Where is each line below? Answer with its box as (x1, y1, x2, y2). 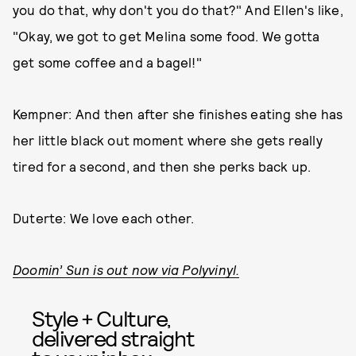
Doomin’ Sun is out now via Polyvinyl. (13, 261, 240, 278)
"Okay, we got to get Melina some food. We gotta (13, 28, 320, 44)
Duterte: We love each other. (13, 210, 195, 226)
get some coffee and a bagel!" (13, 54, 202, 71)
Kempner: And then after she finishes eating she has (13, 106, 343, 122)
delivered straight (32, 324, 195, 352)
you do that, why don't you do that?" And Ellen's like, (13, 2, 343, 18)
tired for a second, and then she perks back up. (13, 158, 311, 175)
